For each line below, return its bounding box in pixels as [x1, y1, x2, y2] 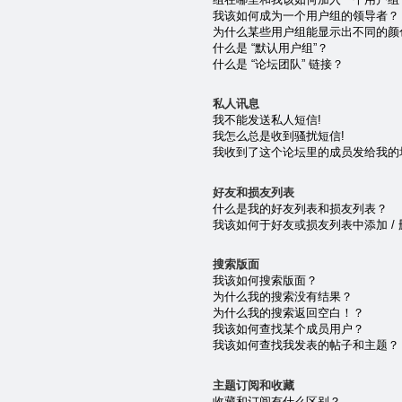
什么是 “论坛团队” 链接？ [212, 57, 344, 71]
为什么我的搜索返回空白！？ [212, 306, 364, 320]
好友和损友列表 [212, 185, 294, 199]
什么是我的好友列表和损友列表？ [212, 201, 388, 215]
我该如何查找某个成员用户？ [212, 322, 364, 336]
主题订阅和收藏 [212, 378, 294, 392]
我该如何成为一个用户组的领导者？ [212, 8, 399, 22]
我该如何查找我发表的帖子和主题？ [212, 338, 399, 353]
